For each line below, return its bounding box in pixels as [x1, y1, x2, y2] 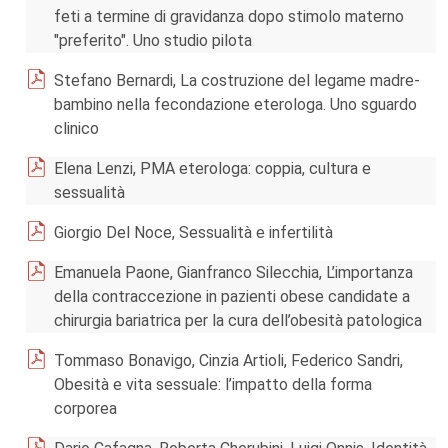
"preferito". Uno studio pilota [54, 31, 252, 50]
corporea [54, 399, 117, 418]
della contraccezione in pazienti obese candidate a [54, 287, 410, 306]
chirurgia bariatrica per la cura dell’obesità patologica [54, 311, 422, 330]
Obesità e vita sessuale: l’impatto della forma [54, 375, 372, 394]
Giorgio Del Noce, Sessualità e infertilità [54, 223, 333, 242]
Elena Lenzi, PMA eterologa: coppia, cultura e [54, 159, 371, 178]
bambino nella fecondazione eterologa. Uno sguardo [54, 95, 417, 114]
